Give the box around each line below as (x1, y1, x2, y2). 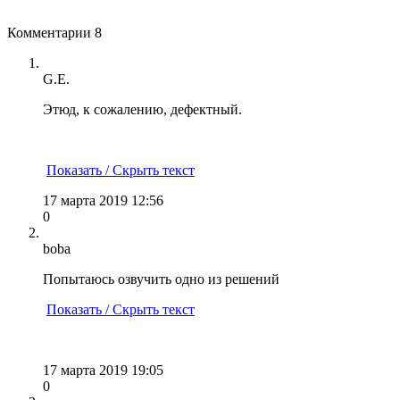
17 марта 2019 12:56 (43, 192, 163, 208)
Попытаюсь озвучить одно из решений (43, 271, 279, 287)
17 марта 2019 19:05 (43, 362, 163, 378)
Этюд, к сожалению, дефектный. (43, 101, 242, 117)
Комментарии (7, 24, 95, 40)
